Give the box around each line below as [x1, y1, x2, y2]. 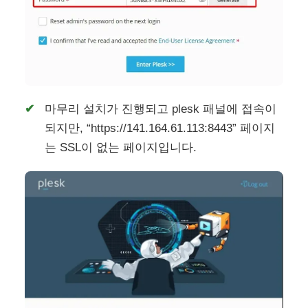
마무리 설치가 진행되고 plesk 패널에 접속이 [45, 102, 277, 116]
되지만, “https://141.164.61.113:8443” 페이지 [45, 122, 276, 135]
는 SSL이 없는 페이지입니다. [45, 141, 197, 155]
